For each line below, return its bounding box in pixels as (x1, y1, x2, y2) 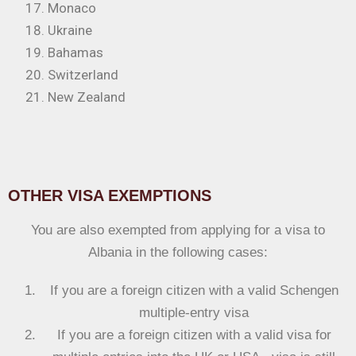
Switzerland (48, 67, 118, 83)
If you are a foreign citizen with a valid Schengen (49, 283, 339, 298)
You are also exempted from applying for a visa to (31, 222, 325, 238)
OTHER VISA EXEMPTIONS (8, 187, 211, 204)
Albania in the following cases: (88, 245, 268, 260)
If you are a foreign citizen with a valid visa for (56, 327, 331, 342)
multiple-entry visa (139, 305, 249, 320)
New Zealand (48, 89, 126, 105)
